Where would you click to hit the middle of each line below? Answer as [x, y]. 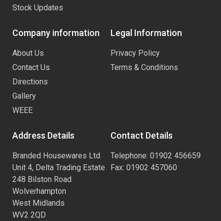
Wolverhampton [39, 191]
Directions [30, 82]
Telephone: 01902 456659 [156, 156]
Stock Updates [38, 8]
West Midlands [38, 203]
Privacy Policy [135, 53]
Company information [56, 33]
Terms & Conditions [144, 68]
